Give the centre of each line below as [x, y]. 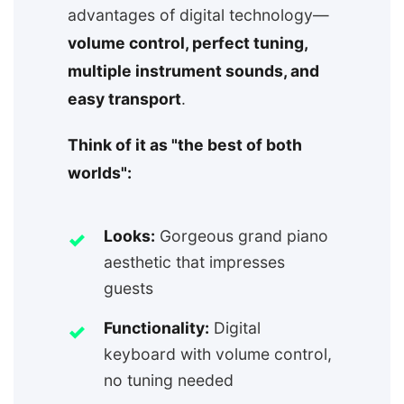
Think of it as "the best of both [185, 145]
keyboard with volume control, [218, 354]
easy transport [124, 99]
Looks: [129, 236]
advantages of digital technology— [198, 15]
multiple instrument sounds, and [193, 71]
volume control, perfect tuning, [188, 43]
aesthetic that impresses [194, 262]
